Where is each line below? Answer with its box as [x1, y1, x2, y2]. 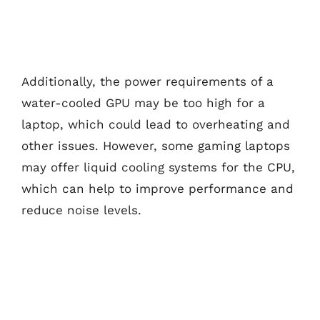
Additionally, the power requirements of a [21, 74, 274, 89]
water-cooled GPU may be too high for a [21, 95, 265, 110]
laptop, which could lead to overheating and [21, 116, 290, 131]
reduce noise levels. [21, 202, 141, 217]
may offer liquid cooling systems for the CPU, [21, 159, 295, 174]
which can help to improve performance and [21, 181, 294, 196]
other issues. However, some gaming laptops [21, 138, 290, 153]
